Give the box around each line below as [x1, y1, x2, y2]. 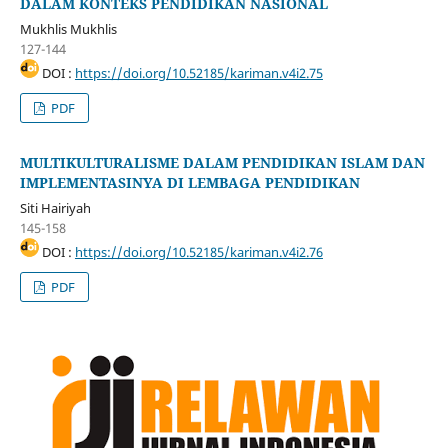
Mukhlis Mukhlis [19, 20, 117, 39]
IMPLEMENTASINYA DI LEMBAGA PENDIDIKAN [19, 173, 360, 193]
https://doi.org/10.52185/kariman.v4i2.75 [74, 64, 323, 83]
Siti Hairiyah [19, 199, 91, 218]
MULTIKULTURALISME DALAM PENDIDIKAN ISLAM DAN [19, 153, 425, 173]
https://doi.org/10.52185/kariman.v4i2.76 [74, 243, 323, 262]
